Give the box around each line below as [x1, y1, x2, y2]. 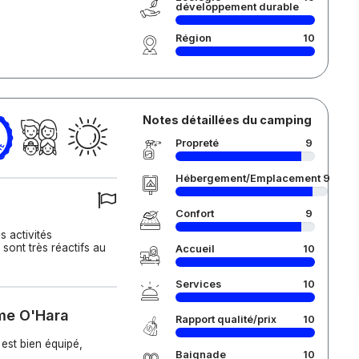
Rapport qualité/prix [175, 313, 276, 325]
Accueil [175, 243, 215, 255]
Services [175, 278, 221, 290]
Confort [175, 208, 214, 220]
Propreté [175, 137, 219, 149]
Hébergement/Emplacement [175, 172, 321, 184]
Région [175, 32, 212, 44]
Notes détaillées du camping [142, 113, 312, 127]
